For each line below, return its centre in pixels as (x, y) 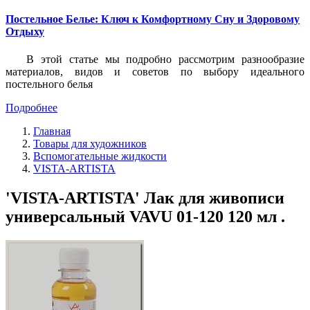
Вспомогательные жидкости (100, 156)
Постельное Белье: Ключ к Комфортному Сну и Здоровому (153, 19)
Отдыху (25, 32)
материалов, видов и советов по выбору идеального (155, 71)
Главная (52, 131)
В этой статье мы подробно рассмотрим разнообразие (165, 59)
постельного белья (49, 84)
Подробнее (31, 107)
